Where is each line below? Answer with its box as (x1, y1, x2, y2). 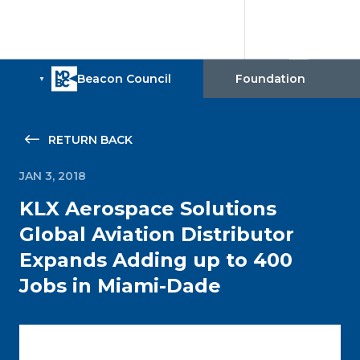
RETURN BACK (48, 133, 133, 147)
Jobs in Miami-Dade (19, 274, 221, 297)
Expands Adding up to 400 (19, 248, 292, 272)
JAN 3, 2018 (19, 169, 86, 183)
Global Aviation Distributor (19, 223, 294, 246)
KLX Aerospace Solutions (19, 197, 276, 220)
